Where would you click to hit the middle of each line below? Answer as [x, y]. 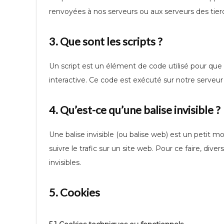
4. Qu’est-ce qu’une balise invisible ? [135, 110]
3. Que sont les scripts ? [106, 41]
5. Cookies [74, 192]
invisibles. [65, 162]
